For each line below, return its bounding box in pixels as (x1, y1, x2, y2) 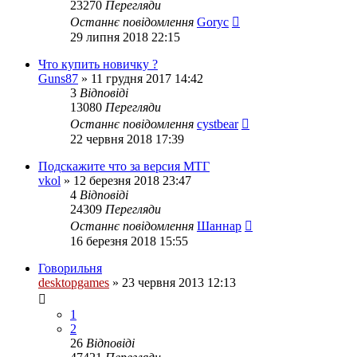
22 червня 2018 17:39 (70, 132, 184, 146)
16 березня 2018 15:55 (70, 234, 188, 248)
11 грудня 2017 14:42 (91, 72, 203, 85)
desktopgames (38, 276, 109, 289)
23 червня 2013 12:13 (122, 276, 236, 289)
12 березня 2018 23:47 (73, 174, 191, 187)
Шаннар (197, 219, 241, 233)
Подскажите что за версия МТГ (38, 159, 210, 173)
